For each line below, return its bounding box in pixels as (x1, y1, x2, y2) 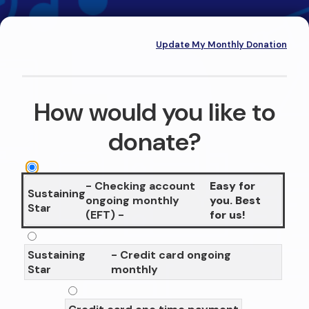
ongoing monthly (86, 193, 179, 208)
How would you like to (33, 95, 276, 128)
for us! (209, 208, 246, 223)
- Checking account (86, 179, 195, 194)
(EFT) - (86, 208, 124, 223)
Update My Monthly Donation (156, 39, 287, 50)
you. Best (209, 193, 261, 208)
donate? (108, 125, 201, 158)
